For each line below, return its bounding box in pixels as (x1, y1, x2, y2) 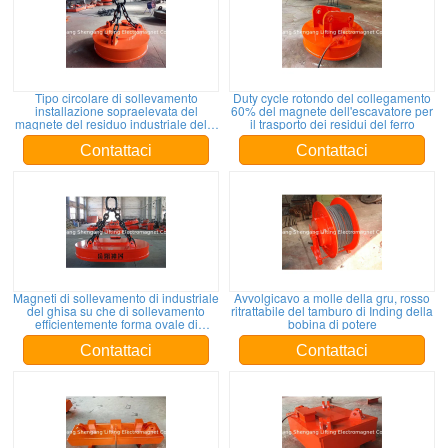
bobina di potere (287, 315, 377, 332)
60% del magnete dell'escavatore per (231, 102, 433, 119)
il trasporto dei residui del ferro (249, 115, 415, 132)
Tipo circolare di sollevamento (34, 89, 198, 106)
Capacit (95, 328, 137, 345)
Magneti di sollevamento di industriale (13, 289, 219, 306)
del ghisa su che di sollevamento (27, 302, 205, 319)
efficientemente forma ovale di (34, 315, 198, 332)
